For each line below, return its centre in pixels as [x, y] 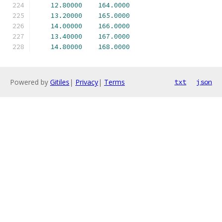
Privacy [87, 82]
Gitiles [60, 82]
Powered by [30, 82]
